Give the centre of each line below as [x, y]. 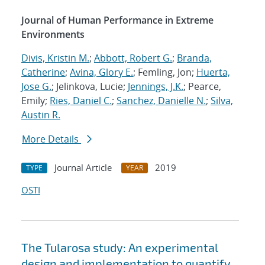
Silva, [222, 101]
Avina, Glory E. [101, 72]
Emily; [35, 101]
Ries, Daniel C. [81, 101]
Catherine [43, 72]
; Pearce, [202, 87]
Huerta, [213, 72]
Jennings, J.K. [156, 87]
